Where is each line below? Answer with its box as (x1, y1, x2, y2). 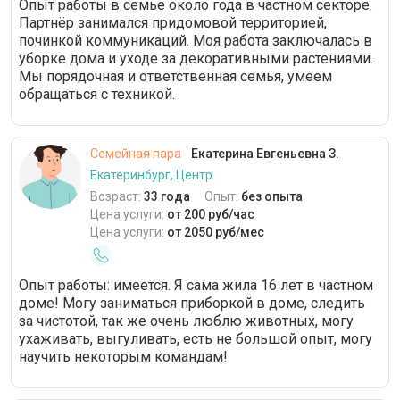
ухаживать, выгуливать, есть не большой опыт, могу (19, 330, 372, 348)
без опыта (241, 189, 303, 204)
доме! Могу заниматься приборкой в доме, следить (19, 295, 365, 312)
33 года (144, 189, 190, 204)
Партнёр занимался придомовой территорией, (19, 14, 327, 32)
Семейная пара (90, 146, 181, 162)
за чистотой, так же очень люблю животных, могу (19, 312, 354, 330)
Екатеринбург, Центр (90, 168, 212, 183)
